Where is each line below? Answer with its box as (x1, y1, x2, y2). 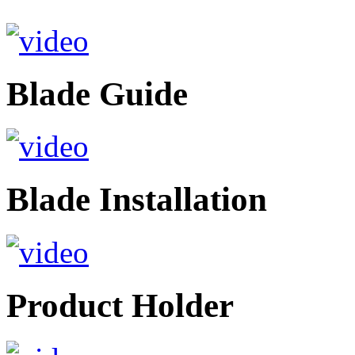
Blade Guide (6, 74, 188, 113)
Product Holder (6, 287, 234, 325)
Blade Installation (6, 181, 267, 219)
